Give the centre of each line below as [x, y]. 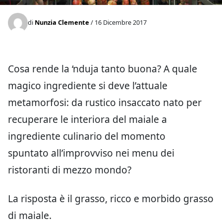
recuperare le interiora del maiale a [87, 119]
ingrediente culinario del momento [87, 136]
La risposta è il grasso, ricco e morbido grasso [111, 198]
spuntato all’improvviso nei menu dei [91, 153]
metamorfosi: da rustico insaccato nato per [105, 102]
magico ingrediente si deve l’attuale [88, 85]
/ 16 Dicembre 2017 [118, 23]
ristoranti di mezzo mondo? [70, 169]
